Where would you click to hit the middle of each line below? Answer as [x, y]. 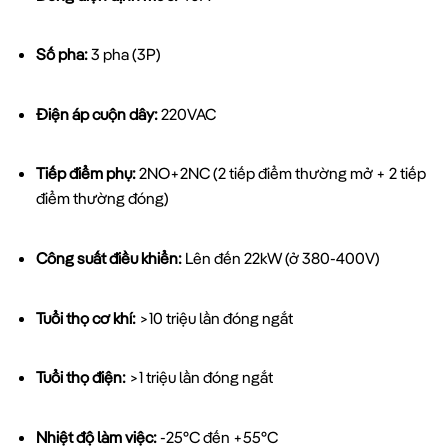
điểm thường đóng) [102, 198]
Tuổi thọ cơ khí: [85, 317]
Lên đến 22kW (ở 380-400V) [280, 257]
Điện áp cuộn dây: [96, 113]
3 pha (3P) [124, 54]
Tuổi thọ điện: [80, 377]
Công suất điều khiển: [108, 257]
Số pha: [61, 54]
